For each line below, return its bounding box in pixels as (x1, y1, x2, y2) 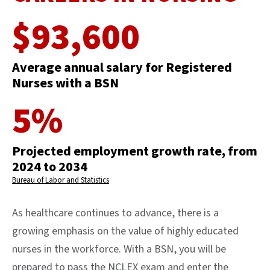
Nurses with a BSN (12, 73, 119, 93)
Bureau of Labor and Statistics (12, 174, 109, 186)
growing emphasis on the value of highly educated (12, 223, 239, 239)
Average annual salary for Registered (12, 57, 232, 77)
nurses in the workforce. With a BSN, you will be (12, 241, 226, 257)
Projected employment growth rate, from (12, 141, 257, 161)
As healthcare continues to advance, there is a (12, 205, 219, 221)
